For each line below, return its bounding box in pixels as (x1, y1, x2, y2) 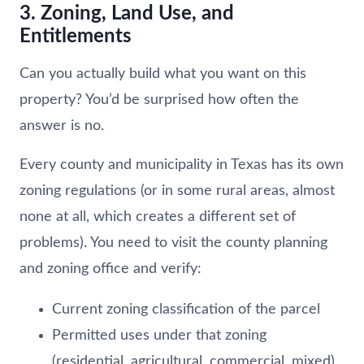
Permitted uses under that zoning (52, 327, 266, 343)
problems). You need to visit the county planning (19, 235, 327, 250)
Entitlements (19, 26, 132, 46)
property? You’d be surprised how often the (19, 92, 299, 107)
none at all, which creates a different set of (19, 209, 296, 224)
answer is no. (19, 118, 104, 133)
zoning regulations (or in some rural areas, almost (19, 183, 335, 198)
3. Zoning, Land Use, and (19, 3, 234, 24)
